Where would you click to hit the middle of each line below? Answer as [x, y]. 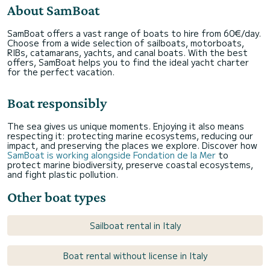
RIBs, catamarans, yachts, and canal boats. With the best [127, 52]
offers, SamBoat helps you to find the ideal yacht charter [128, 62]
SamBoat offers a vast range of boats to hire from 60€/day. [134, 33]
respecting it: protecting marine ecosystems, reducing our [130, 135]
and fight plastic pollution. [63, 174]
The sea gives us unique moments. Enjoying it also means [126, 126]
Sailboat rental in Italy [135, 225]
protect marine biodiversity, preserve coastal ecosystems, [130, 164]
